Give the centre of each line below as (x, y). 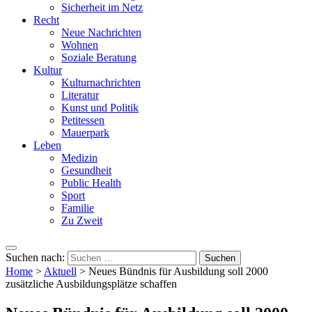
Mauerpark (85, 133)
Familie (78, 208)
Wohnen (80, 45)
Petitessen (83, 120)
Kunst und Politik (100, 108)
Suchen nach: (35, 258)
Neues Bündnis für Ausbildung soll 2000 (178, 272)
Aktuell (60, 272)
